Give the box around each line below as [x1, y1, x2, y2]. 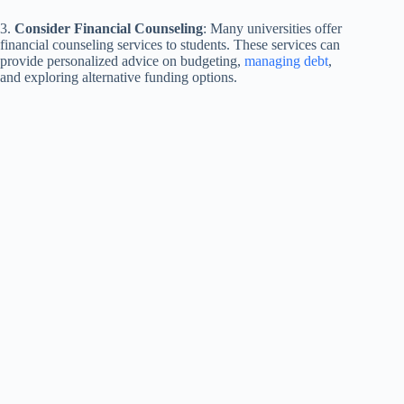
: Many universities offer [203, 21, 342, 37]
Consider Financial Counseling [14, 21, 203, 37]
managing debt [244, 53, 328, 69]
